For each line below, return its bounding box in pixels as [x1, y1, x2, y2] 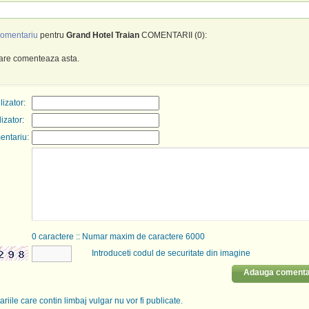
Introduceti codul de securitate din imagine [91, 248, 250, 258]
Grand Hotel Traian [66, 30, 139, 40]
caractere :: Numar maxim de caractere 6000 [36, 232, 205, 241]
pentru [37, 30, 66, 40]
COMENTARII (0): [139, 30, 207, 40]
